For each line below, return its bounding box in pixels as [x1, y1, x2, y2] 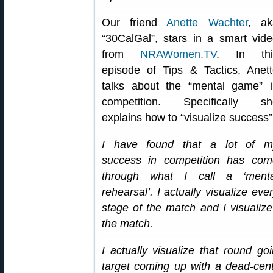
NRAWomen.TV [140, 48, 216, 60]
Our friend [102, 16, 167, 29]
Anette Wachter [166, 16, 248, 29]
